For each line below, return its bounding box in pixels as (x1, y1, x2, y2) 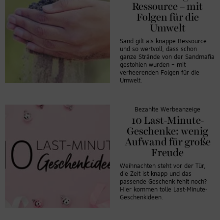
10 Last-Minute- (131, 115, 204, 126)
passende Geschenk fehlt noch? (120, 178, 207, 185)
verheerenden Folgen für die (120, 69, 199, 76)
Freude (151, 148, 184, 158)
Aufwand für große (124, 137, 211, 147)
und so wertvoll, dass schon (120, 46, 197, 53)
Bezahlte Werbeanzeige (135, 106, 200, 113)
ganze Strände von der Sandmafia (120, 54, 215, 60)
